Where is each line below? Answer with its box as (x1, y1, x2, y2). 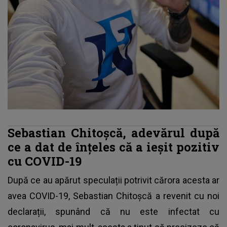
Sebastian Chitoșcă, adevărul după (8, 125, 219, 140)
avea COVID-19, (8, 191, 73, 201)
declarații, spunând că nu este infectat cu (8, 206, 219, 217)
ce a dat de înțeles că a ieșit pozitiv (8, 139, 219, 155)
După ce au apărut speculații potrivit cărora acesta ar (8, 175, 219, 185)
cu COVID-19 (8, 153, 82, 169)
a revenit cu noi (152, 191, 220, 201)
